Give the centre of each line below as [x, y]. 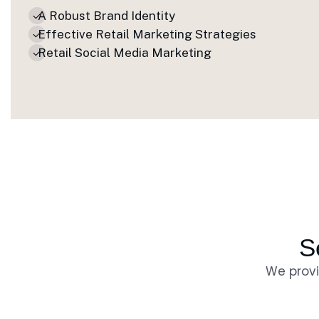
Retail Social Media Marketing [125, 53]
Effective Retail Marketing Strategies [147, 34]
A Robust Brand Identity [106, 16]
